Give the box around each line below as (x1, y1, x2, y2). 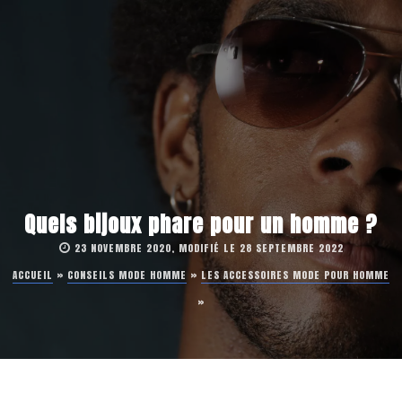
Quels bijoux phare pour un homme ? (24, 208, 378, 240)
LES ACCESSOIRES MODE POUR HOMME (201, 267, 389, 283)
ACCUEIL (13, 267, 53, 283)
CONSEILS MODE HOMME (67, 267, 187, 283)
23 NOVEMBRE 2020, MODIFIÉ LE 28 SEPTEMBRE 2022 (74, 240, 344, 256)
